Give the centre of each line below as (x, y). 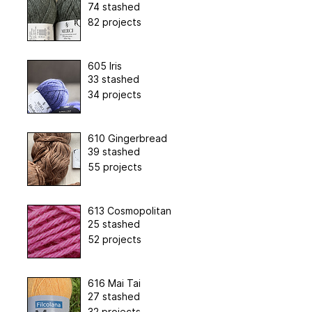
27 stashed (114, 296)
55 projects (115, 166)
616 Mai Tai (114, 283)
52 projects (114, 239)
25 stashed (114, 224)
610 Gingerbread (127, 138)
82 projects (114, 22)
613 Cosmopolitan (129, 210)
